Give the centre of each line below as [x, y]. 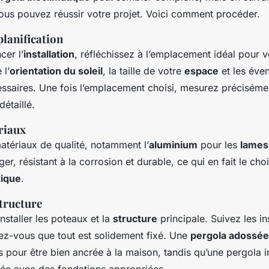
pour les [219, 144]
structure [135, 218]
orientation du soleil [56, 71]
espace [201, 71]
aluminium [173, 144]
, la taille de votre [144, 71]
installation [49, 54]
